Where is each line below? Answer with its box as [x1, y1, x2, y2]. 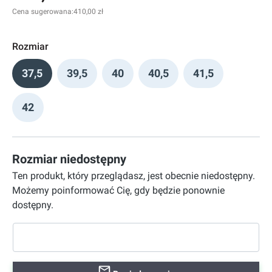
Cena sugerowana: [12, 7, 73, 16]
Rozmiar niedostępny [12, 152, 126, 166]
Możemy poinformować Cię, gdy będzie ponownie [12, 185, 225, 196]
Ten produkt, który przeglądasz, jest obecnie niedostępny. [12, 170, 255, 182]
